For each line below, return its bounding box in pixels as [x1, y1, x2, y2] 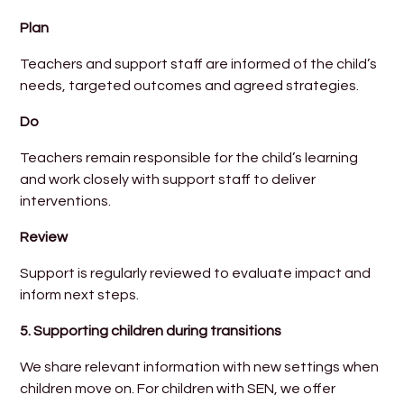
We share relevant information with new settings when [20, 360, 380, 375]
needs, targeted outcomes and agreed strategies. [20, 78, 360, 94]
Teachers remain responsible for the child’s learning [20, 151, 359, 166]
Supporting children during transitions [33, 324, 282, 339]
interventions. [20, 194, 112, 209]
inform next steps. [20, 288, 140, 303]
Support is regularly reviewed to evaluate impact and [20, 266, 372, 281]
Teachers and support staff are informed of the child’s [20, 57, 378, 72]
